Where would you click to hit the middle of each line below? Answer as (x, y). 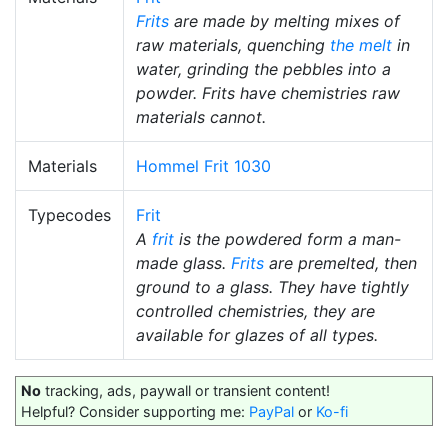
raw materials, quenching (233, 45)
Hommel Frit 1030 (203, 166)
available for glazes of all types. (257, 335)
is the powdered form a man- (287, 239)
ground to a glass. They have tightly (272, 287)
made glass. (183, 263)
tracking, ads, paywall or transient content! (185, 390)
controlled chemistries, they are (255, 311)
